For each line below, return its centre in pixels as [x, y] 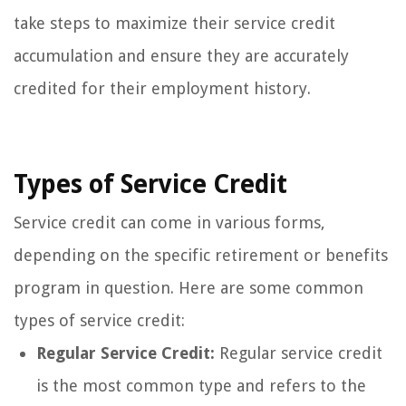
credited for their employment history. [162, 88]
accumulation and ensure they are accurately [181, 55]
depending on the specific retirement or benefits [201, 255]
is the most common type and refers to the [201, 385]
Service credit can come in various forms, [169, 222]
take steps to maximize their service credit [174, 23]
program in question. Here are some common [188, 287]
